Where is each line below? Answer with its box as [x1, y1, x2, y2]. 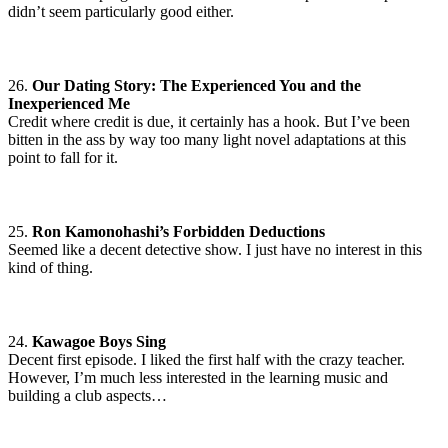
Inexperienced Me [8, 95, 130, 113]
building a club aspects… [8, 387, 167, 405]
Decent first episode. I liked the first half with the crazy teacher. [8, 351, 405, 369]
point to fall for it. [8, 149, 118, 167]
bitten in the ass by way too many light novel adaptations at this [8, 131, 406, 149]
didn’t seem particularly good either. [8, 3, 234, 21]
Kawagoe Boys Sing [32, 333, 166, 351]
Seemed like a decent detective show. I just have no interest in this [8, 241, 422, 259]
